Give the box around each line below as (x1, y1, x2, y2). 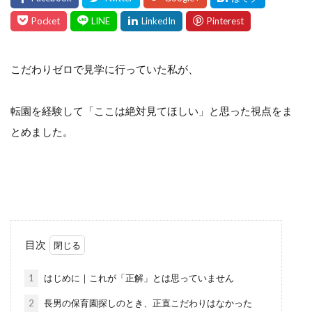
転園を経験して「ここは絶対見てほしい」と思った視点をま (10, 104, 292, 117)
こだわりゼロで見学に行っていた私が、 (10, 62, 198, 75)
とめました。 (10, 125, 73, 138)
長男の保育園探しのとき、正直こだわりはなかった (41, 297, 252, 309)
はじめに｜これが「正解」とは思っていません (41, 272, 234, 283)
